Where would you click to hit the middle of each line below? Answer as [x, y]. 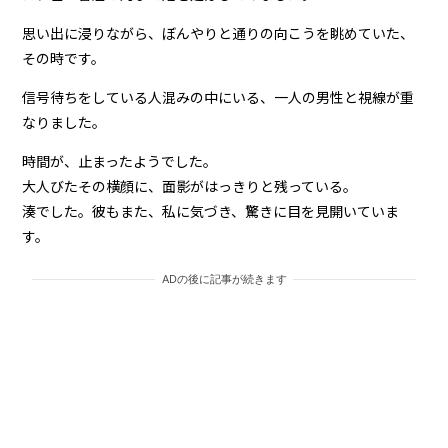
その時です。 [64, 58]
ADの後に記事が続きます [224, 279]
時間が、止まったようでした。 [120, 161]
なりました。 [64, 122]
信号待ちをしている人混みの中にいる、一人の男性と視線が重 [218, 97]
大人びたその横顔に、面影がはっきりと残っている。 [190, 186]
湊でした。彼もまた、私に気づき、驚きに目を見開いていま [211, 211]
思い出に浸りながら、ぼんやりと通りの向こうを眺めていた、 [218, 33]
